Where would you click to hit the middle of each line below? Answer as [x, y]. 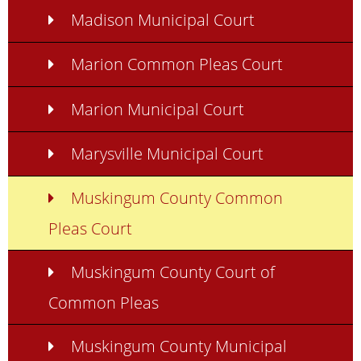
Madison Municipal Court [162, 20]
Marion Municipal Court [157, 108]
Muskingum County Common [176, 197]
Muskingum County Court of [172, 271]
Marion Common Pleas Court [176, 64]
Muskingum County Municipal [178, 346]
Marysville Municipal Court [167, 153]
